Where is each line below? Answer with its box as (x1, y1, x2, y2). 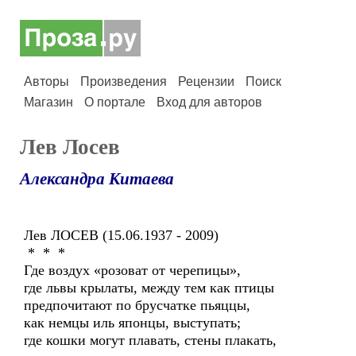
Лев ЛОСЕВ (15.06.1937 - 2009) (24, 227, 219, 243)
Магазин (24, 95, 73, 109)
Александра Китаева (20, 169, 174, 188)
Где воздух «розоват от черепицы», (24, 262, 241, 278)
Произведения (80, 75, 167, 88)
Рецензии (178, 75, 234, 88)
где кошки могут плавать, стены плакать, (24, 332, 277, 348)
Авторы (24, 75, 69, 88)
